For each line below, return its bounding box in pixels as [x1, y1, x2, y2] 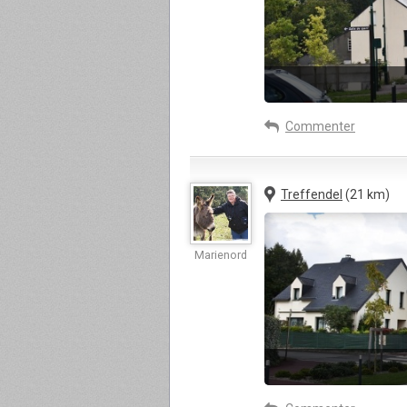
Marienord [194, 248, 247, 262]
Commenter [285, 119, 355, 134]
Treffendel [281, 187, 342, 202]
